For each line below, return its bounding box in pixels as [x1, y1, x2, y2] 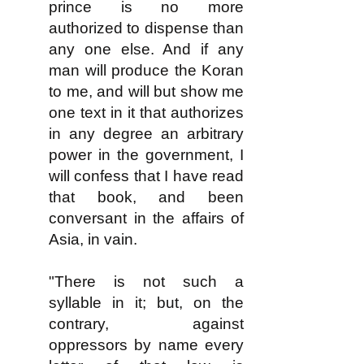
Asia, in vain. [49, 231, 137, 248]
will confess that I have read [49, 167, 244, 184]
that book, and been [49, 188, 244, 206]
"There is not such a [49, 273, 244, 290]
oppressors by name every [49, 336, 244, 353]
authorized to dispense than [49, 19, 244, 37]
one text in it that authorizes [49, 104, 244, 121]
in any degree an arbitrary [49, 125, 244, 142]
